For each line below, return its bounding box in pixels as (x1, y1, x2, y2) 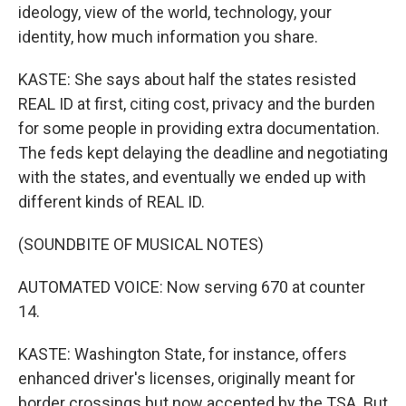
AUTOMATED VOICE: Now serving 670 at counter (18, 277, 365, 296)
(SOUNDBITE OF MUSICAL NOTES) (18, 235, 264, 254)
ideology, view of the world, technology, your (18, 3, 332, 22)
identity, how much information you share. (18, 27, 318, 46)
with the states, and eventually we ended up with (18, 168, 366, 187)
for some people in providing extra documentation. (18, 119, 380, 138)
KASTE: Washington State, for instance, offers (18, 344, 347, 363)
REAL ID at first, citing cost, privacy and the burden (18, 94, 375, 113)
